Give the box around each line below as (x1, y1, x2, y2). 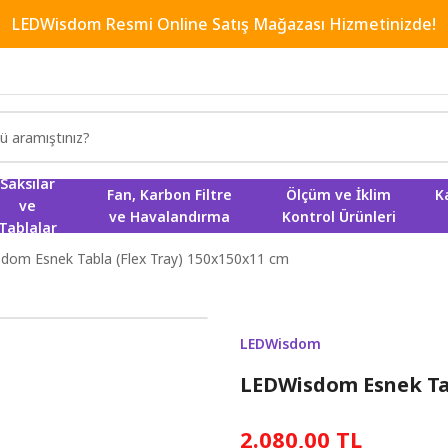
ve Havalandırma (109, 207, 231, 226)
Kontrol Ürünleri (281, 207, 396, 226)
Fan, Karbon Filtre (107, 185, 233, 204)
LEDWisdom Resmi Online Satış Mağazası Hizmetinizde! (12, 13, 436, 35)
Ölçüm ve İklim (286, 185, 392, 204)
